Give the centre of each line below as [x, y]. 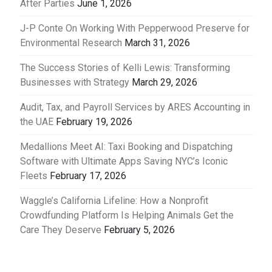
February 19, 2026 [94, 122]
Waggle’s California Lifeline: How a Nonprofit [114, 201]
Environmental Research [71, 43]
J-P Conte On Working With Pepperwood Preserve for [135, 29]
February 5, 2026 [139, 230]
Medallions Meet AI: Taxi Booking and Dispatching [126, 147]
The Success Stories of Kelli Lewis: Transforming [125, 68]
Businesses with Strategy [75, 83]
